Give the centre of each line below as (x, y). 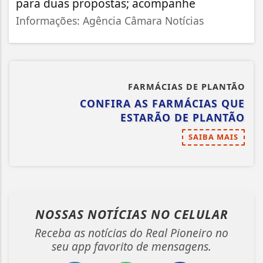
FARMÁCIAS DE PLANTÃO (186, 86)
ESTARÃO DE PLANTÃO (183, 117)
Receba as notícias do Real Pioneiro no (131, 232)
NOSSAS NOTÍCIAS (93, 214)
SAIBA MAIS (213, 136)
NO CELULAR (189, 214)
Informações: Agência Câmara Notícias (110, 20)
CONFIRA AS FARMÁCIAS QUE (162, 103)
